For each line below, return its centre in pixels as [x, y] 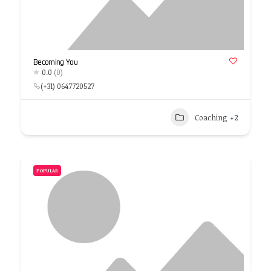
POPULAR [47, 170]
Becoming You [56, 62]
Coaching [211, 117]
